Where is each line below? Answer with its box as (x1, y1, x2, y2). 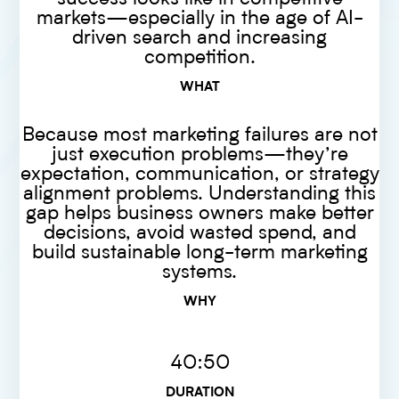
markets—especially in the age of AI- (36, 8, 363, 28)
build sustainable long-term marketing (31, 242, 368, 263)
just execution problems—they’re (51, 144, 348, 165)
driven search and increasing (72, 28, 327, 48)
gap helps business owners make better (25, 203, 374, 224)
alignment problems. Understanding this (23, 183, 376, 204)
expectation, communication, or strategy (20, 164, 379, 184)
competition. (143, 47, 256, 68)
